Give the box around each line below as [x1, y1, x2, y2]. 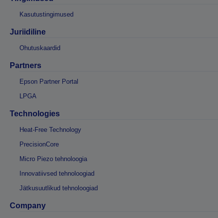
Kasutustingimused [19, 11, 73, 18]
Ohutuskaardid [19, 44, 60, 52]
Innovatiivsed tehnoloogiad [19, 170, 94, 178]
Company [10, 201, 46, 210]
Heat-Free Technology [19, 126, 81, 134]
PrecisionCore [19, 141, 59, 148]
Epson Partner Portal [19, 78, 78, 86]
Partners [10, 61, 41, 70]
